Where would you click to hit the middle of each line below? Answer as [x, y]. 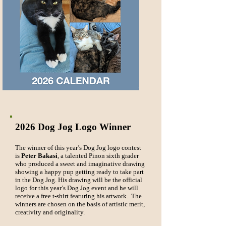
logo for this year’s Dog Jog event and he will [77, 188]
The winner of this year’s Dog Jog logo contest [78, 148]
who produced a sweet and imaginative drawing [80, 164]
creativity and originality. [51, 212]
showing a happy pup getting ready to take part [79, 172]
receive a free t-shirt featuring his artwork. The [78, 196]
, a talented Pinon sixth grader [98, 156]
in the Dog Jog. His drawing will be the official [79, 180]
